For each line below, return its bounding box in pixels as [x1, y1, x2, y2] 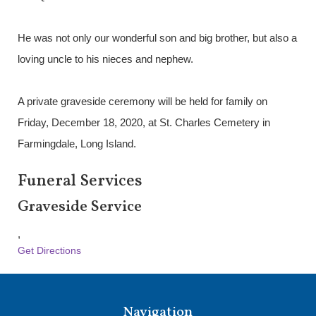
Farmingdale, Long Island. [18, 138, 136, 150]
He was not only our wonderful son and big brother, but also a [18, 32, 297, 44]
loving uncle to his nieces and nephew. [18, 53, 193, 66]
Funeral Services [18, 170, 142, 193]
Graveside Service [18, 196, 142, 219]
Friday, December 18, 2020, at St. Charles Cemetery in [18, 116, 270, 129]
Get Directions [18, 245, 81, 257]
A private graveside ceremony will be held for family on [18, 95, 267, 108]
